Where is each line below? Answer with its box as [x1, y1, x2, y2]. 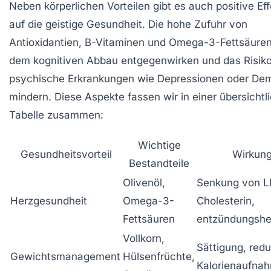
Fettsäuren [123, 213, 175, 225]
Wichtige [137, 139, 181, 151]
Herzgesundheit [10, 195, 87, 207]
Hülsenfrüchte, [123, 250, 195, 263]
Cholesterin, [197, 195, 255, 207]
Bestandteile [129, 157, 189, 169]
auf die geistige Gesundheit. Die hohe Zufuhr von [9, 18, 247, 30]
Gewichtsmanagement [10, 250, 120, 263]
